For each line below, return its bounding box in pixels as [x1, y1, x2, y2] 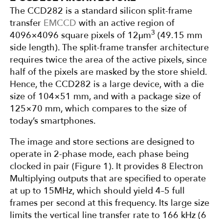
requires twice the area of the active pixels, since [10, 54, 207, 66]
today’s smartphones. [10, 115, 96, 128]
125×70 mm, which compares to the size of [10, 103, 187, 115]
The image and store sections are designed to [10, 136, 195, 149]
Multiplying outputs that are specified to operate [10, 173, 206, 185]
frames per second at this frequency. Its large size [10, 197, 209, 210]
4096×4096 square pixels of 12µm [10, 29, 151, 42]
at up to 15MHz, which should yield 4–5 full [10, 185, 185, 197]
